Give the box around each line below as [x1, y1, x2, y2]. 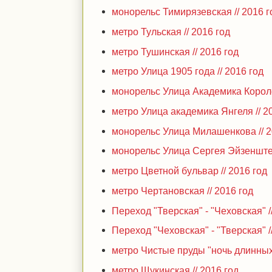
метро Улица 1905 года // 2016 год [112, 66, 264, 77]
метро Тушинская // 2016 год [112, 46, 239, 57]
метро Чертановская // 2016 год [112, 185, 254, 196]
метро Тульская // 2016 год [112, 25, 231, 37]
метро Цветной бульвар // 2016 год [112, 165, 268, 176]
